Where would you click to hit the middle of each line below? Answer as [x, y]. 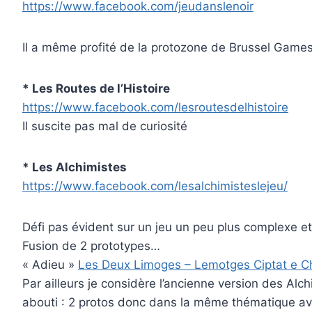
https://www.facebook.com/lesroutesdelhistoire [155, 107]
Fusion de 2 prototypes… [91, 245]
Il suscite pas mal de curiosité [104, 126]
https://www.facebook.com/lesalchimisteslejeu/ [155, 186]
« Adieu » [50, 264]
